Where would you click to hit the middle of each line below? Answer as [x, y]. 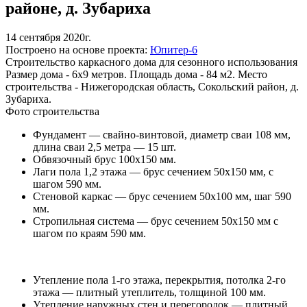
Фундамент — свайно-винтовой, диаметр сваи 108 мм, [162, 134]
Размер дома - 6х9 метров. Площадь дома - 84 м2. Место [136, 74]
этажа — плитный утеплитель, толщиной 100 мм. [149, 292]
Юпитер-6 [174, 49]
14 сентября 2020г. [48, 37]
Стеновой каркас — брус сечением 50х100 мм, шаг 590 [162, 196]
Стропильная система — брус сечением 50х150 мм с [156, 221]
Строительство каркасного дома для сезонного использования [151, 62]
